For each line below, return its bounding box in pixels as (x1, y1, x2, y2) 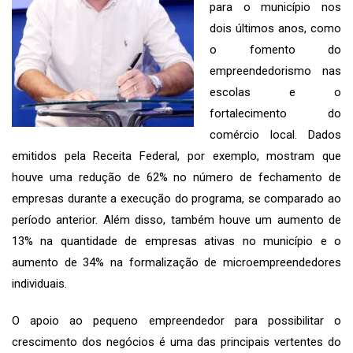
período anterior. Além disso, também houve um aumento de (12, 212, 341, 227)
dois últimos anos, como (210, 20, 341, 35)
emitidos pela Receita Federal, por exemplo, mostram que (12, 148, 341, 163)
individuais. (12, 276, 67, 291)
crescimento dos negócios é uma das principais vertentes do (12, 334, 341, 349)
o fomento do (210, 42, 341, 57)
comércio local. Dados (210, 127, 341, 142)
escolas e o (210, 84, 341, 99)
